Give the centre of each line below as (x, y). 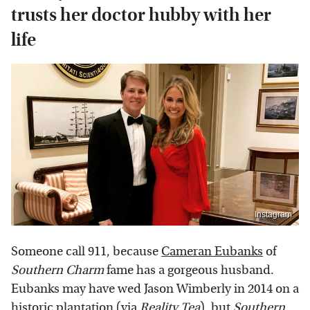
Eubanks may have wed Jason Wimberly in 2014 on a (155, 289)
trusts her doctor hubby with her (141, 15)
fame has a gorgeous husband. (189, 270)
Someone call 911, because (86, 251)
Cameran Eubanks (212, 251)
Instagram (273, 214)
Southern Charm (57, 270)
